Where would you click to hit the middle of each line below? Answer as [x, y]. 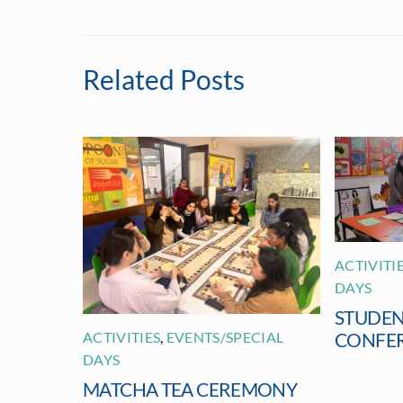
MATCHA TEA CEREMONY [190, 390]
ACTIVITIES [122, 337]
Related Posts [164, 80]
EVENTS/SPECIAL [225, 337]
